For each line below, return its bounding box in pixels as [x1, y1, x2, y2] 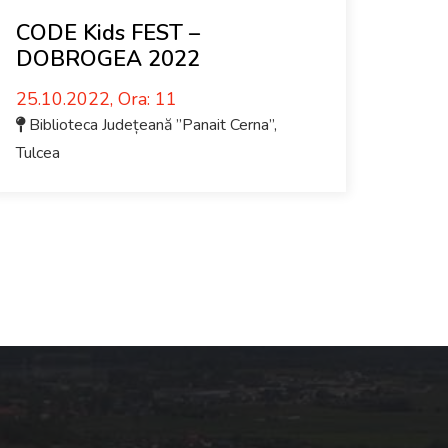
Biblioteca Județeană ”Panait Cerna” [29, 114, 274, 136]
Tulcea [16, 142, 60, 164]
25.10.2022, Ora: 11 [16, 87, 177, 111]
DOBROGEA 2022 [16, 44, 200, 74]
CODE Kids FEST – [16, 18, 200, 48]
